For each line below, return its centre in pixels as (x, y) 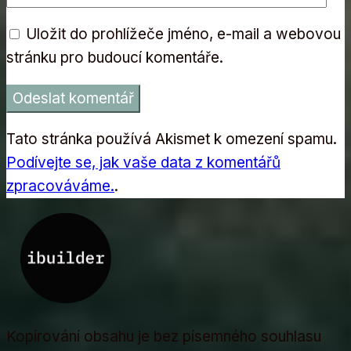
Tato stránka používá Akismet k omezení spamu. (172, 139)
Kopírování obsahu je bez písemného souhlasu (164, 337)
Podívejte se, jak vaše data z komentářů (143, 162)
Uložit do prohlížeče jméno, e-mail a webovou (183, 34)
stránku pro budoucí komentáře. (115, 57)
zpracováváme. (60, 186)
